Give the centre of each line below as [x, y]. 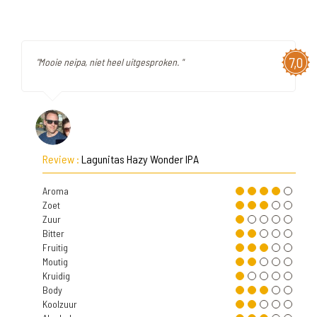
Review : [62, 159]
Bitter [53, 233]
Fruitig [55, 247]
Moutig [55, 261]
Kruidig [56, 276]
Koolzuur [60, 304]
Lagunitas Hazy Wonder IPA [140, 159]
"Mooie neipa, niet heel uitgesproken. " [110, 62]
